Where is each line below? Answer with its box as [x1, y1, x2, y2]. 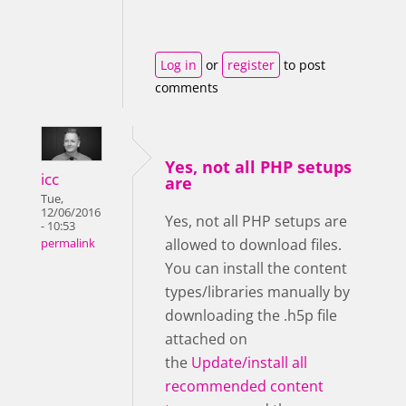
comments [155, 79, 218, 97]
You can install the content [165, 258, 347, 279]
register [227, 56, 275, 74]
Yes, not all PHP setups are [165, 211, 347, 232]
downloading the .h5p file [165, 305, 337, 326]
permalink [41, 236, 95, 252]
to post [280, 56, 325, 74]
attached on [165, 329, 247, 350]
